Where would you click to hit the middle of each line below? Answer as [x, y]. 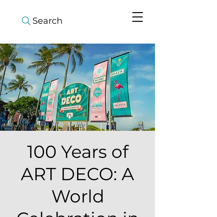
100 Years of [77, 152]
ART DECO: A [77, 174]
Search [47, 21]
